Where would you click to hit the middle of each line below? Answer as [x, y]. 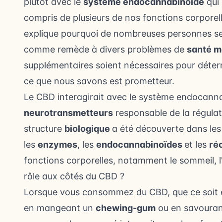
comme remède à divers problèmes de [105, 50]
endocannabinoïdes [140, 145]
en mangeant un [60, 208]
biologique [88, 129]
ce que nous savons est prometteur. [100, 81]
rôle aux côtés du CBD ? [74, 176]
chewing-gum [126, 208]
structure [44, 129]
